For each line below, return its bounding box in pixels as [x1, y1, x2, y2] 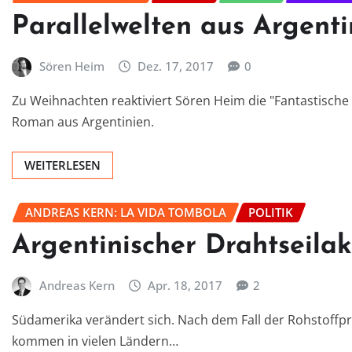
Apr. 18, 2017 [148, 277, 223, 294]
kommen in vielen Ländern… [12, 332, 178, 350]
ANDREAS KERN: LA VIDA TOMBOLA [25, 203, 226, 220]
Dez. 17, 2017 [137, 58, 214, 75]
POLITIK [248, 203, 293, 220]
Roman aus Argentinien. [12, 112, 154, 130]
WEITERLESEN [24, 156, 101, 173]
